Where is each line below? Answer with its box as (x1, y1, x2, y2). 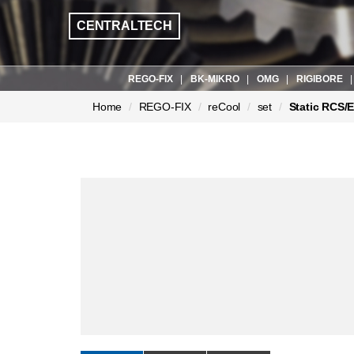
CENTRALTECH (77, 19, 172, 32)
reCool (208, 100, 241, 113)
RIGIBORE (296, 73, 343, 85)
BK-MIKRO (190, 73, 239, 85)
